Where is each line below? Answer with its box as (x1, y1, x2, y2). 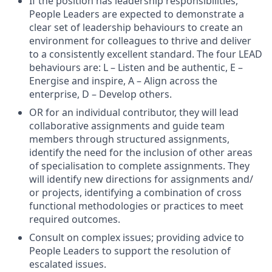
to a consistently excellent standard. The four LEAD (29, 47, 262, 61)
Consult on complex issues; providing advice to (29, 231, 244, 244)
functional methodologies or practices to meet (29, 199, 243, 212)
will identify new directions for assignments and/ (29, 172, 253, 186)
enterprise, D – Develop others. (29, 87, 172, 101)
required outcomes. (29, 212, 120, 226)
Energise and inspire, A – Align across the (29, 74, 217, 87)
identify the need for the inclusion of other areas (29, 146, 253, 159)
